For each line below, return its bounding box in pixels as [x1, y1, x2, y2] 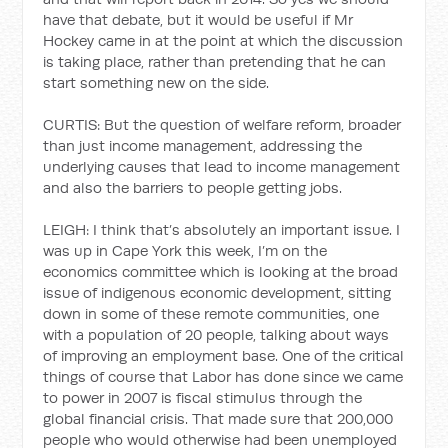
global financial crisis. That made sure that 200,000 [43, 408, 394, 428]
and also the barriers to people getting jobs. [43, 177, 343, 197]
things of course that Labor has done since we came [43, 366, 404, 386]
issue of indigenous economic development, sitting [43, 282, 392, 302]
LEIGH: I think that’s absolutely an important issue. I [43, 219, 401, 239]
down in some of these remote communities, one [43, 303, 380, 323]
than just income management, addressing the [43, 135, 363, 155]
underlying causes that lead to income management [43, 156, 401, 176]
